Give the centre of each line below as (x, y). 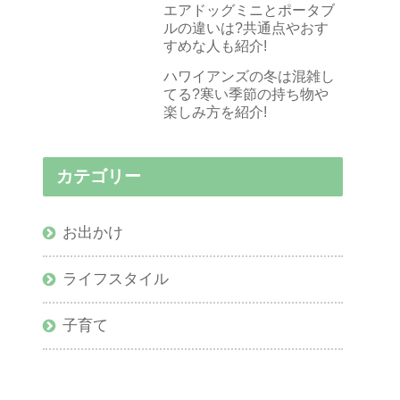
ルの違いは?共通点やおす (246, 29)
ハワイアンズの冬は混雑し (249, 77)
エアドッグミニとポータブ (249, 11)
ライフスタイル (116, 279)
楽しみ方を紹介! (215, 112)
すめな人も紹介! (215, 46)
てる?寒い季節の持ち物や (246, 95)
